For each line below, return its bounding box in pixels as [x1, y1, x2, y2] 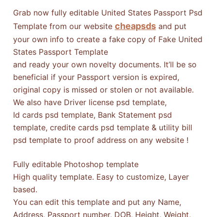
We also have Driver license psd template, [13, 97, 167, 107]
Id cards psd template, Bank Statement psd [13, 109, 172, 120]
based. [13, 184, 37, 194]
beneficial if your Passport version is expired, [13, 72, 179, 82]
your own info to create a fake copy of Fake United [13, 34, 202, 44]
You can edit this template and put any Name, [13, 197, 181, 207]
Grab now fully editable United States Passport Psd [13, 7, 202, 17]
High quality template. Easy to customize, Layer [13, 171, 189, 182]
